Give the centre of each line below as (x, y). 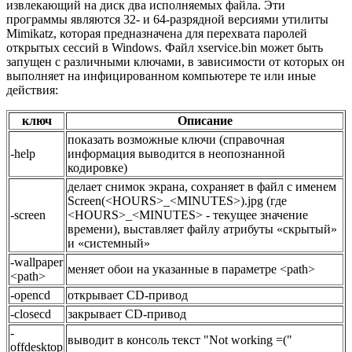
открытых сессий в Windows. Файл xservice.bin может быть (165, 47)
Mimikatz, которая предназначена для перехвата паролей (157, 33)
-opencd (30, 295)
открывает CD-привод (128, 295)
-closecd (31, 313)
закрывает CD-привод (127, 313)
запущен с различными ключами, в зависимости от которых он (176, 61)
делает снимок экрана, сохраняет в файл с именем (202, 186)
